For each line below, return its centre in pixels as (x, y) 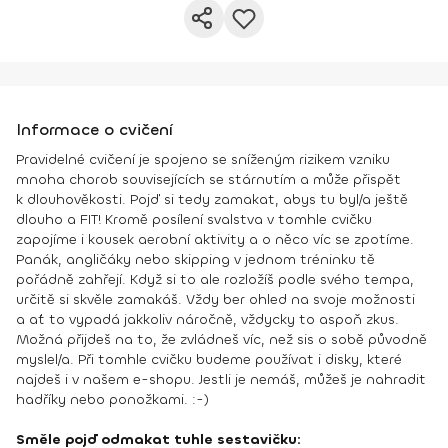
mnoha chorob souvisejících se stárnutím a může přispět (208, 179)
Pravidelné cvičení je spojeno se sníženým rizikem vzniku (203, 159)
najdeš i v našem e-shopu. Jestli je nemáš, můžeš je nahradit (221, 379)
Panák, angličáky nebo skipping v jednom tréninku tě (195, 259)
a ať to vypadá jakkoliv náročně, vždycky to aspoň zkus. (207, 319)
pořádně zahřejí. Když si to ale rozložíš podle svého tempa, (215, 279)
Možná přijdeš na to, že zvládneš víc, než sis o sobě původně (221, 339)
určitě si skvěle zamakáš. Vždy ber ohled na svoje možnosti (215, 299)
